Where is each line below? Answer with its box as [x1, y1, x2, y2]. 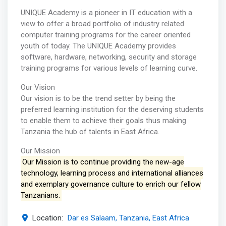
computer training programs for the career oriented [20, 30, 191, 40]
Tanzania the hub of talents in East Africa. [20, 127, 159, 137]
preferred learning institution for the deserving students [20, 105, 204, 115]
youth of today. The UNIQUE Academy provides [20, 41, 176, 51]
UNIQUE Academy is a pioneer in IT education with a [20, 8, 192, 18]
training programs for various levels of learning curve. [20, 64, 197, 73]
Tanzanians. [20, 191, 60, 200]
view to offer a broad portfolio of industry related [20, 19, 184, 29]
